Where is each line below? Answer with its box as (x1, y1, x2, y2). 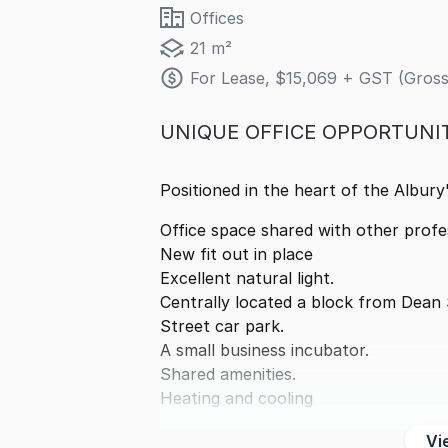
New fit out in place (160, 244, 313, 264)
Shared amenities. (160, 364, 296, 384)
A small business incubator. (160, 340, 369, 360)
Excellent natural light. (160, 268, 334, 288)
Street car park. (160, 316, 284, 336)
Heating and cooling (160, 388, 313, 408)
